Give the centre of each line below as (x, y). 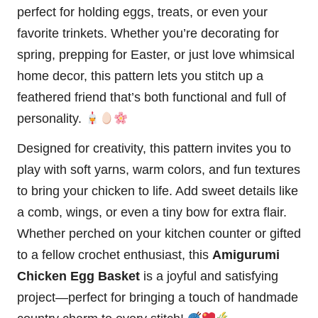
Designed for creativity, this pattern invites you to (154, 148)
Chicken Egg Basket (78, 276)
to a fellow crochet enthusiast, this (115, 254)
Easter (149, 54)
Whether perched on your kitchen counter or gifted (159, 233)
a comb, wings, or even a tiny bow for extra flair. (152, 212)
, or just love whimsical (231, 54)
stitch (220, 76)
